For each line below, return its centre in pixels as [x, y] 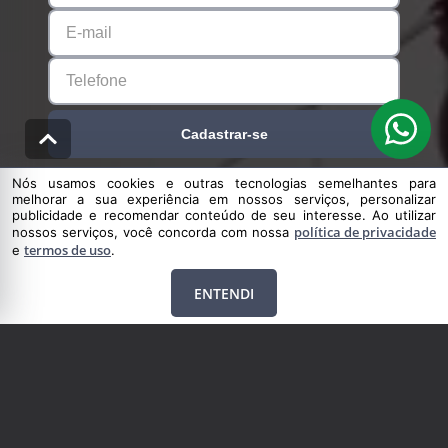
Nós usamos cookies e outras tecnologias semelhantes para [224, 183]
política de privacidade [365, 232]
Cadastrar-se [224, 134]
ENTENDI [224, 293]
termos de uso [67, 250]
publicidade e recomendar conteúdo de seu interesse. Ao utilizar [224, 215]
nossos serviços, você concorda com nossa [153, 232]
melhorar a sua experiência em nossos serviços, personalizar [224, 199]
